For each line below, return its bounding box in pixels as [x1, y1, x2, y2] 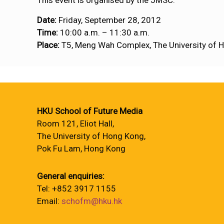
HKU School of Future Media [37, 106, 142, 116]
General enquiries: [37, 171, 104, 181]
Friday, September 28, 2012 [56, 15, 161, 25]
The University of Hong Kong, [37, 131, 145, 141]
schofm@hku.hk [61, 196, 122, 206]
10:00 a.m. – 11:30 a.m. [58, 27, 150, 37]
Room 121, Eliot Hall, [37, 118, 114, 128]
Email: [37, 196, 61, 206]
